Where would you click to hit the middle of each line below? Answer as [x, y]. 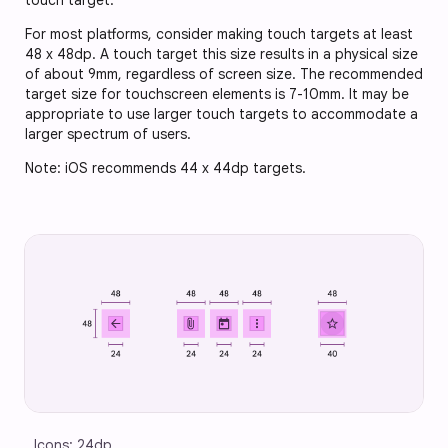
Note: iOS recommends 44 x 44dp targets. [167, 168]
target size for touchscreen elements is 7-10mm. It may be [217, 94]
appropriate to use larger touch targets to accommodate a [221, 114]
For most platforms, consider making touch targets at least [219, 34]
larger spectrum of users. [108, 134]
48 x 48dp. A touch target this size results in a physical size [221, 54]
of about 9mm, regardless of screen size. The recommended [224, 74]
